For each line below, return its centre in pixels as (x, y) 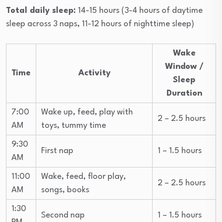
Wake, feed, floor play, (83, 177)
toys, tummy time (74, 126)
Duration (184, 94)
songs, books (65, 190)
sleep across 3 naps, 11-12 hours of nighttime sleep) (100, 24)
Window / (184, 67)
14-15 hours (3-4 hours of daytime (139, 11)
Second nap (63, 216)
